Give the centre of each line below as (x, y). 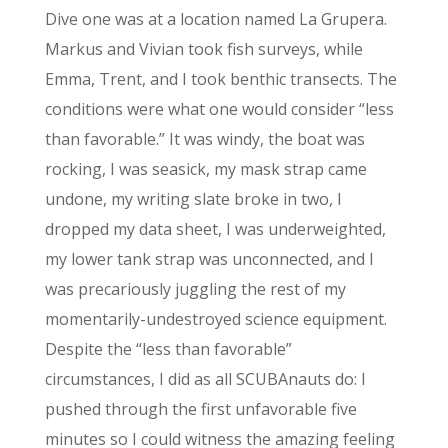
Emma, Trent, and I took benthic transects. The (220, 79)
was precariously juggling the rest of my (195, 289)
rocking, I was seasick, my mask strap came (205, 169)
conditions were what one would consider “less (219, 109)
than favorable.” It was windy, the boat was (204, 139)
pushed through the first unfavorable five (200, 409)
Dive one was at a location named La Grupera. (215, 19)
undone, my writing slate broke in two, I (193, 199)
